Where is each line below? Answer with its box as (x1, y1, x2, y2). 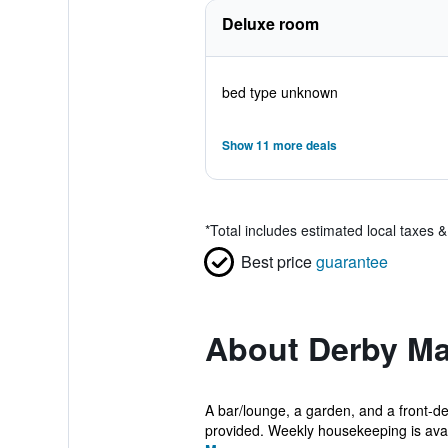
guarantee (315, 250, 388, 273)
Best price (240, 250, 312, 273)
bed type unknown (221, 82, 338, 102)
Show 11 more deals (221, 136, 337, 154)
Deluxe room (221, 12, 319, 35)
